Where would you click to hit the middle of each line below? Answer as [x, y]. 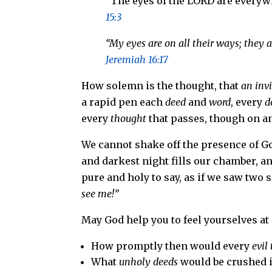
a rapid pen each [124, 102]
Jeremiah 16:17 [137, 59]
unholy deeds [149, 261]
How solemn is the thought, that [161, 85]
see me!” [100, 193]
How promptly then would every [172, 246]
